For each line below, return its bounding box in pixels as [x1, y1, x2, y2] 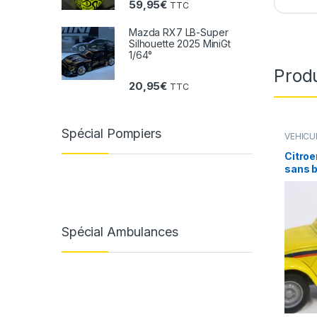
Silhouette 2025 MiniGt [129, 37, 231, 50]
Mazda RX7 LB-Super [129, 25, 229, 38]
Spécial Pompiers [62, 126, 161, 142]
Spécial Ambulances [62, 224, 178, 239]
